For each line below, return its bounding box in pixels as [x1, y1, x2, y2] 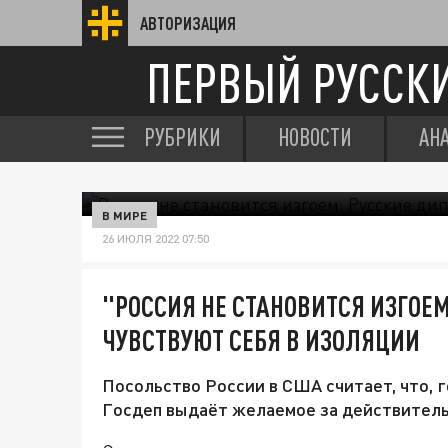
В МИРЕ [102, 208, 147, 222]
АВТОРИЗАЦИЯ [140, 13, 236, 33]
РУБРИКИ [144, 123, 221, 151]
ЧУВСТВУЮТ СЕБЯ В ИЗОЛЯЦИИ [102, 323, 420, 357]
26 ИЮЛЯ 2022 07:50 [102, 231, 209, 246]
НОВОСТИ [278, 123, 352, 151]
